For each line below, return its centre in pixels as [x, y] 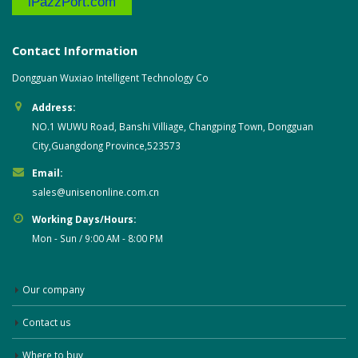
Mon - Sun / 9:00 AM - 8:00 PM [97, 238]
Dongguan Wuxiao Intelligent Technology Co [110, 77]
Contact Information [75, 50]
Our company [54, 289]
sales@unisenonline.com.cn [95, 191]
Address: [54, 107]
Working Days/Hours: [84, 219]
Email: [47, 172]
